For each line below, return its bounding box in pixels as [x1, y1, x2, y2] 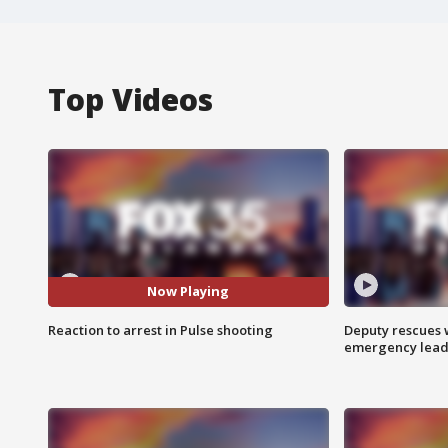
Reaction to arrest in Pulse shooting [48, 320, 273, 339]
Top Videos [48, 78, 213, 120]
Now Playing [147, 282, 230, 301]
